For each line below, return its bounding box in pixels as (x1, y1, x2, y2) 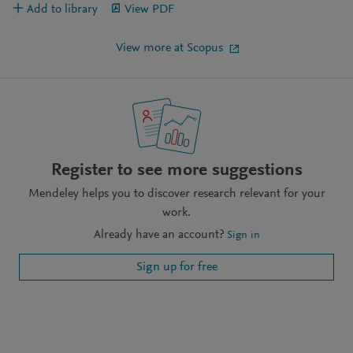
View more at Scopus (116, 42, 223, 55)
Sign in (226, 230, 260, 242)
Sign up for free (136, 261, 217, 274)
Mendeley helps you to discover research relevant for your (28, 188, 325, 201)
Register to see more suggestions (50, 161, 303, 180)
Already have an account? (93, 229, 224, 242)
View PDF (124, 3, 174, 17)
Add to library (27, 3, 98, 17)
